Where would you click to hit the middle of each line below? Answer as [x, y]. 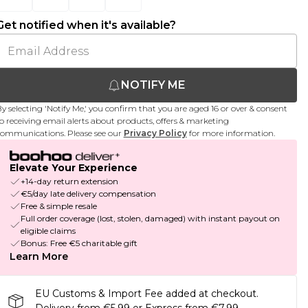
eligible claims [48, 231]
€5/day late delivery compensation [88, 194]
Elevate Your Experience [73, 168]
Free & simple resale [58, 206]
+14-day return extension [69, 181]
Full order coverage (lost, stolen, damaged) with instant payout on [150, 219]
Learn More [38, 257]
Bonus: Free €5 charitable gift [79, 243]
